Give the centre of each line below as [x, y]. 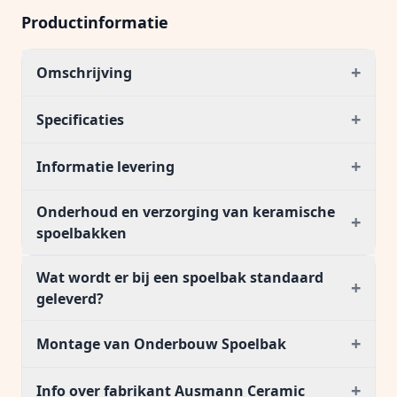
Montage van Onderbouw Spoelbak [161, 344]
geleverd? [70, 299]
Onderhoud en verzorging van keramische [186, 212]
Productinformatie [95, 22]
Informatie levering [105, 167]
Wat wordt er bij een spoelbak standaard [180, 277]
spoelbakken [82, 233]
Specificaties [80, 120]
